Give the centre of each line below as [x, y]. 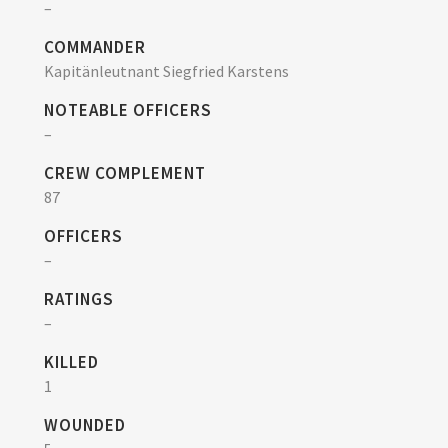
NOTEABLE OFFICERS [128, 110]
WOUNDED [85, 425]
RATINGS [79, 299]
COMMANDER [95, 47]
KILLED [71, 362]
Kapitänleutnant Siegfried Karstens [166, 71]
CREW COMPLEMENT [125, 173]
